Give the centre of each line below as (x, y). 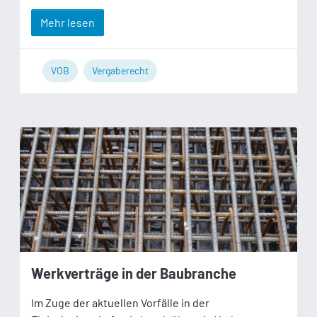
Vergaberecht (120, 70)
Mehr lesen (68, 22)
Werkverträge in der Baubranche (134, 273)
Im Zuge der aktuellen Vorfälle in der (120, 302)
